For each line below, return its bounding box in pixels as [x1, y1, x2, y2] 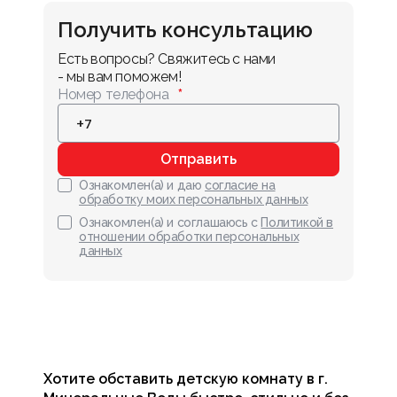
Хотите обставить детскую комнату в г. [43, 370, 328, 387]
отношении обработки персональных [79, 230, 300, 244]
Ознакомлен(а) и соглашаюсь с [79, 215, 258, 230]
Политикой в [261, 215, 334, 230]
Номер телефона [58, 86, 169, 103]
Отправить [160, 151, 237, 167]
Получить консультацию [58, 17, 313, 43]
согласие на [205, 178, 276, 192]
